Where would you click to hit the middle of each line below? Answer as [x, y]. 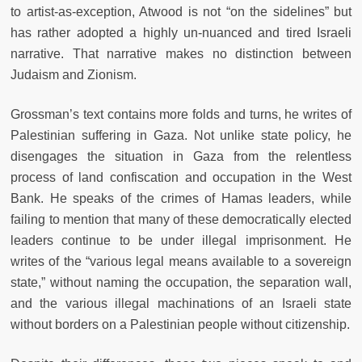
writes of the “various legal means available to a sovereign [181, 261]
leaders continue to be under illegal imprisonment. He [181, 240]
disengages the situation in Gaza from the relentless [181, 156]
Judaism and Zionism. [74, 74]
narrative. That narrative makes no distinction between [181, 53]
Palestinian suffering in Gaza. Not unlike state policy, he [181, 135]
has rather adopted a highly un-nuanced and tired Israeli [181, 32]
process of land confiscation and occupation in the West [181, 177]
